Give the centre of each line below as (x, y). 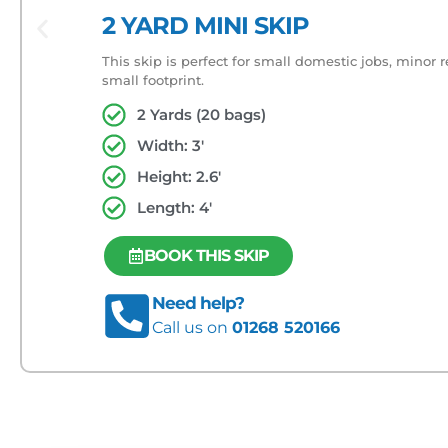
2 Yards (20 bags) (201, 115)
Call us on (192, 328)
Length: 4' (174, 208)
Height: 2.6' (179, 177)
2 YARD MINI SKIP (205, 26)
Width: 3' (170, 146)
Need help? (198, 303)
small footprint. (153, 79)
